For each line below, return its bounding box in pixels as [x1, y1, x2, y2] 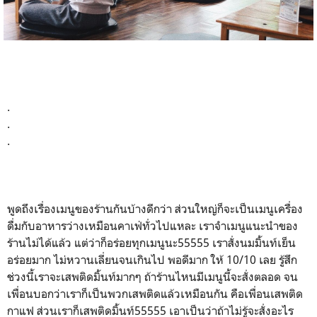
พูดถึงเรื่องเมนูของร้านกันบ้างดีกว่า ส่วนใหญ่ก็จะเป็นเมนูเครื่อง [7, 202, 303, 217]
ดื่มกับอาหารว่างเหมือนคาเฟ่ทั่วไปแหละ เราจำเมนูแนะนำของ [7, 219, 298, 234]
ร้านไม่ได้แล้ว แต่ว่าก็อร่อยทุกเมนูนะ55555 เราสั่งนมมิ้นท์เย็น [7, 236, 296, 250]
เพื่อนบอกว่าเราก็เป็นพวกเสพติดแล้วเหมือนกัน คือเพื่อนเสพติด [7, 287, 303, 301]
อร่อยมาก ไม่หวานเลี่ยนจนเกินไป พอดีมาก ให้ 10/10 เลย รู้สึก [7, 253, 297, 267]
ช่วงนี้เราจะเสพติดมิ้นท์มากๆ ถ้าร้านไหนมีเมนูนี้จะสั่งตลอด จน [7, 270, 298, 284]
